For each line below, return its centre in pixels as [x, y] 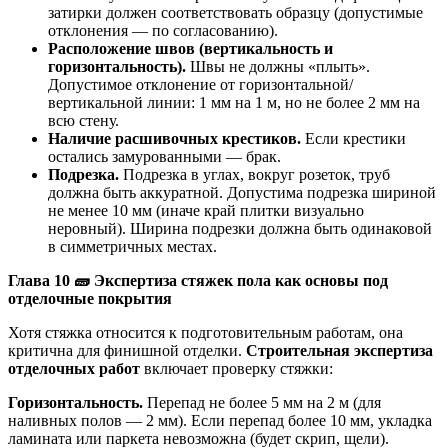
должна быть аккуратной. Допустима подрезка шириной [242, 192]
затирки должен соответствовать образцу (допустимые [235, 12]
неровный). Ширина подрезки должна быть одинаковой [240, 228]
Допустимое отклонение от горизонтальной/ [200, 84]
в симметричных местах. [132, 246]
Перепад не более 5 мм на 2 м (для [262, 402]
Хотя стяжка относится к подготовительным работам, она [205, 332]
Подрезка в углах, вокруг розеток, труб [254, 174]
